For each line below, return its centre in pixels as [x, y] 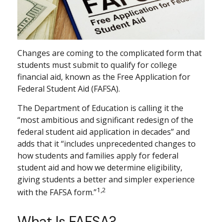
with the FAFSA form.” [57, 192]
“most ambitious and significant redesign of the [105, 120]
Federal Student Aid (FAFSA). [69, 88]
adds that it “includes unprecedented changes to [107, 143]
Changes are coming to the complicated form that [110, 53]
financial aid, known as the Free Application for [104, 77]
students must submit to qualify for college [97, 65]
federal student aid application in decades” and [104, 132]
